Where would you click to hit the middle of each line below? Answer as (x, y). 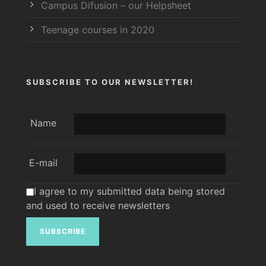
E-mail (43, 162)
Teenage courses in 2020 (98, 29)
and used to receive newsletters (98, 205)
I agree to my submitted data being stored (129, 191)
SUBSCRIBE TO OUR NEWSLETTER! (110, 82)
